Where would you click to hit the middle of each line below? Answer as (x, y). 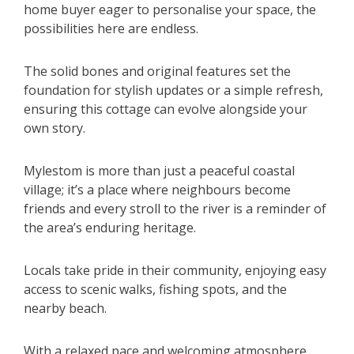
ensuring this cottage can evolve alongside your (166, 109)
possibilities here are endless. (111, 29)
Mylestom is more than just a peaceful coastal (159, 171)
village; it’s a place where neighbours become (157, 190)
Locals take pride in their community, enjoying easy (175, 271)
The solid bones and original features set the (157, 72)
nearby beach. (65, 309)
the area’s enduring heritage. (110, 228)
